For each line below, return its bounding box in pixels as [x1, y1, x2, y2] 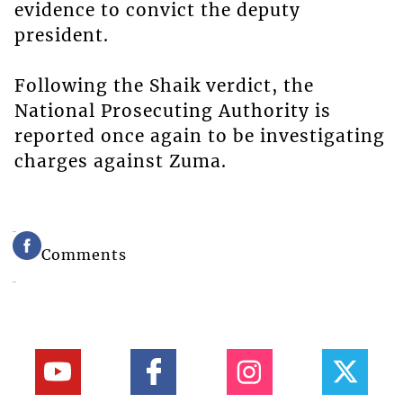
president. [13, 24, 109, 47]
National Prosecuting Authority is [13, 100, 331, 122]
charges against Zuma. [13, 150, 227, 173]
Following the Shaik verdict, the [13, 75, 314, 97]
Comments [41, 245, 128, 264]
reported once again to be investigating [13, 125, 385, 148]
